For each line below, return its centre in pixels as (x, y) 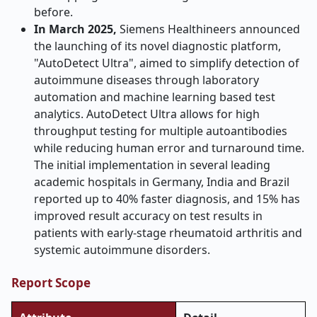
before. (53, 12)
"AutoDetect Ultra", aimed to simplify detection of (167, 63)
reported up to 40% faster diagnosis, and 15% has (167, 199)
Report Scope (51, 283)
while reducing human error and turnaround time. (169, 148)
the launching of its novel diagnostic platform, (157, 46)
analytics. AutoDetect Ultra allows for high (147, 114)
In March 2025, (77, 29)
